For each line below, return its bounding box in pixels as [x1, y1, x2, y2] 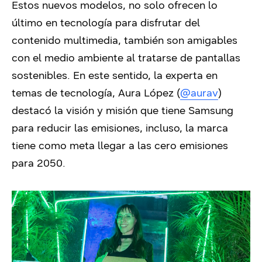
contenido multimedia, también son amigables [12, 34, 237, 47]
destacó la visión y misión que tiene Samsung [12, 104, 233, 118]
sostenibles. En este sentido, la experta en [12, 69, 218, 82]
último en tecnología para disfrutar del [12, 16, 200, 30]
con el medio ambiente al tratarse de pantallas [12, 51, 240, 65]
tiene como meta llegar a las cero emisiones [12, 139, 228, 153]
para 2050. [12, 157, 68, 170]
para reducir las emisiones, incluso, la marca [12, 122, 228, 135]
